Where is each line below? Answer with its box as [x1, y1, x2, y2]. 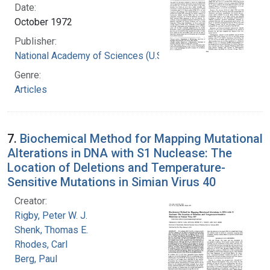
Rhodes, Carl [14, 238, 67, 250]
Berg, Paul [14, 253, 57, 265]
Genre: [14, 69, 41, 81]
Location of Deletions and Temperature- [7, 160, 225, 175]
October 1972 [14, 16, 72, 28]
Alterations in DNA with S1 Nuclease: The [7, 145, 232, 160]
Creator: [14, 195, 47, 207]
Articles [14, 83, 47, 95]
